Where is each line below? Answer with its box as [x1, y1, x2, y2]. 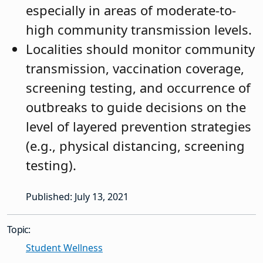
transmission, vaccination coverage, [26, 59, 244, 77]
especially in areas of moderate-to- [26, 1, 236, 19]
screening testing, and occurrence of [26, 79, 251, 97]
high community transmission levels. [26, 21, 252, 39]
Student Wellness [26, 241, 103, 255]
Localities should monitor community [26, 40, 255, 58]
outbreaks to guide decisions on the [26, 98, 246, 116]
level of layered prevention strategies [26, 117, 251, 136]
